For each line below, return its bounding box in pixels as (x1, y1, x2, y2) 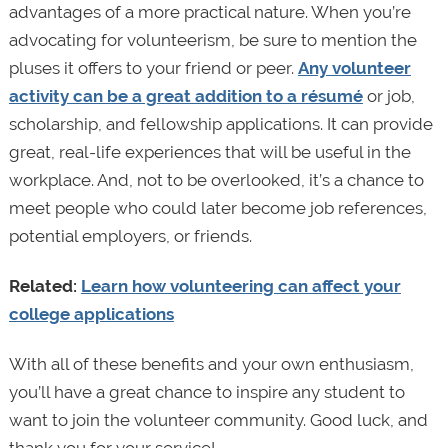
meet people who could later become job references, (8, 197, 427, 218)
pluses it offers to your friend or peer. (8, 57, 298, 78)
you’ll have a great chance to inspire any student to (8, 382, 405, 403)
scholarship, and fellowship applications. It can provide (8, 113, 433, 134)
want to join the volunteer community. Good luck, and (8, 410, 428, 431)
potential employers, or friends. (8, 225, 252, 246)
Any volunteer (297, 57, 411, 78)
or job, (362, 85, 415, 106)
